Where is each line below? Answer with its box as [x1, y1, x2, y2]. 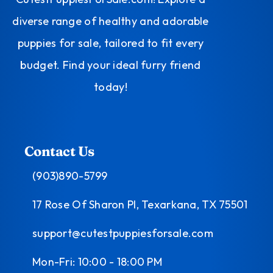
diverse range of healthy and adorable [12, 14, 209, 28]
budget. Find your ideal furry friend [20, 58, 201, 72]
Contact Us [24, 143, 94, 160]
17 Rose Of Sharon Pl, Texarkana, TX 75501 [32, 197, 248, 211]
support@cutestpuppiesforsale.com [32, 226, 213, 240]
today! [94, 80, 127, 94]
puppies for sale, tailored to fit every [17, 36, 204, 50]
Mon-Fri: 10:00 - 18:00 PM [32, 255, 162, 269]
